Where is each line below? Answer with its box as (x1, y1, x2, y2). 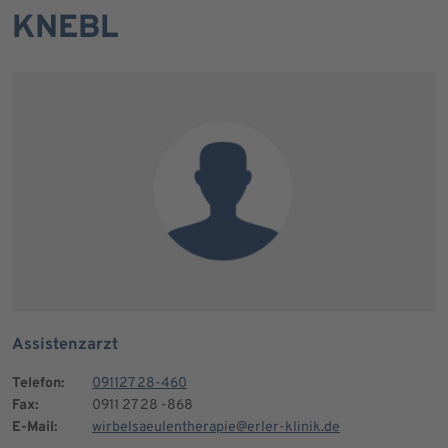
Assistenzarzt (12, 335, 118, 356)
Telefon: (12, 374, 64, 393)
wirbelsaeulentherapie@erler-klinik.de (92, 418, 340, 437)
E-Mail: (12, 418, 57, 437)
